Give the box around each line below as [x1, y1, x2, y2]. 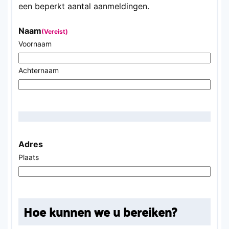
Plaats [18, 152, 39, 162]
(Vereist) [41, 27, 68, 35]
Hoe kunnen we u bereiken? [24, 200, 177, 223]
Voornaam [18, 39, 52, 48]
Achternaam [18, 65, 59, 75]
